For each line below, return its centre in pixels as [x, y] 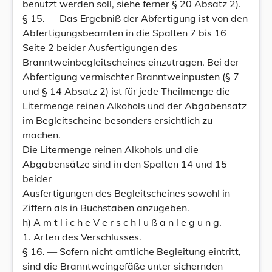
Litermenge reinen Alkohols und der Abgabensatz [134, 106]
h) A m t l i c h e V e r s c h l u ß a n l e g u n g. [122, 222]
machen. [42, 135]
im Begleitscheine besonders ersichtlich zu [117, 120]
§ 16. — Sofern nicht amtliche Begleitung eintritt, [132, 251]
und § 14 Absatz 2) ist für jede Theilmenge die [126, 91]
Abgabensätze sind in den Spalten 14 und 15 [125, 164]
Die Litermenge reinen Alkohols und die [110, 149]
